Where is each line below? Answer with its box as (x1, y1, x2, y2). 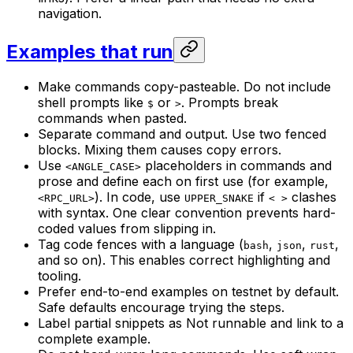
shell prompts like (38, 94, 147, 110)
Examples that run (6, 39, 173, 63)
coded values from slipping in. (38, 220, 216, 236)
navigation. (38, 6, 102, 22)
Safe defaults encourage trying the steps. (38, 299, 284, 315)
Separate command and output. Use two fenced (38, 125, 326, 142)
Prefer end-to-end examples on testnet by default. (38, 283, 339, 299)
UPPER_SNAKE (184, 191, 254, 204)
